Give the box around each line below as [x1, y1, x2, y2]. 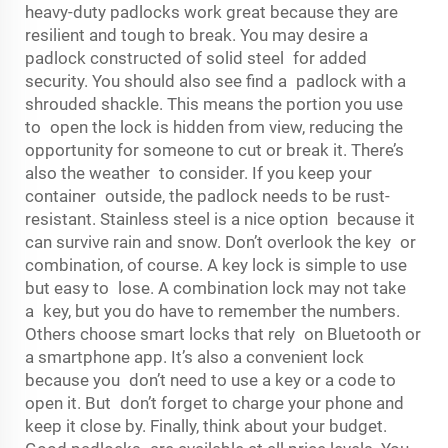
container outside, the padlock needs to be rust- [25, 186, 390, 206]
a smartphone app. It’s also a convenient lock [25, 347, 364, 367]
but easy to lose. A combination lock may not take [25, 278, 406, 298]
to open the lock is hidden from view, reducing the [25, 117, 403, 137]
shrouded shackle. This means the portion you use [25, 94, 403, 114]
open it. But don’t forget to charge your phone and [25, 393, 404, 413]
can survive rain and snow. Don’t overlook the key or [25, 232, 416, 252]
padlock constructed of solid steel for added [25, 48, 367, 68]
